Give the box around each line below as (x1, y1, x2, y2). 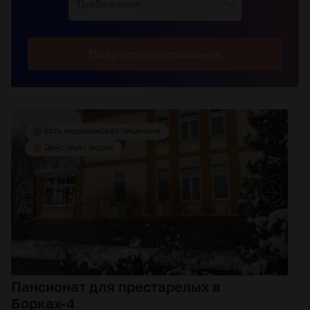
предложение (145, 46, 221, 61)
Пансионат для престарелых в (11, 278, 221, 295)
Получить (89, 46, 145, 61)
